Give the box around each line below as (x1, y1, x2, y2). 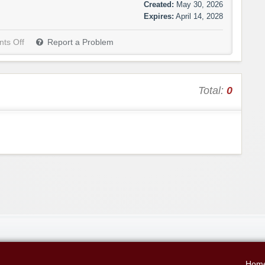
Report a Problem (47, 38, 114, 47)
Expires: (144, 12, 174, 21)
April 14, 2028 (176, 12, 223, 21)
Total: (198, 85, 227, 97)
